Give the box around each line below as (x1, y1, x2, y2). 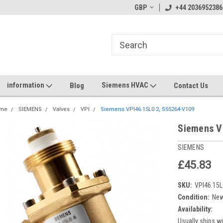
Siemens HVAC (102, 81, 150, 90)
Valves (53, 106, 70, 112)
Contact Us (174, 81, 208, 90)
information (7, 81, 46, 90)
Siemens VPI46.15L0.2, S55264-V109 (101, 106, 195, 112)
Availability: (178, 205, 213, 213)
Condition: (178, 193, 210, 201)
